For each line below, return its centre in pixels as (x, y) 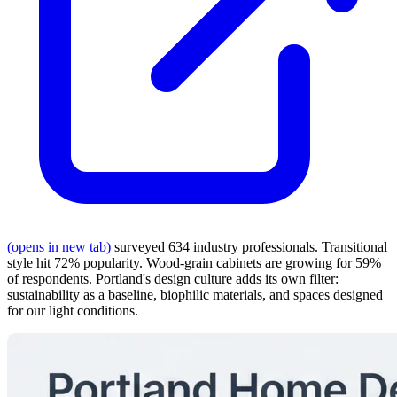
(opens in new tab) (59, 246)
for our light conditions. (73, 310)
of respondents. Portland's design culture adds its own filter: (173, 278)
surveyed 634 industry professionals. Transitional (249, 246)
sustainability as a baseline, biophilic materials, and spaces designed (195, 294)
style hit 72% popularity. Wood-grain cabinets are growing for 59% (194, 262)
